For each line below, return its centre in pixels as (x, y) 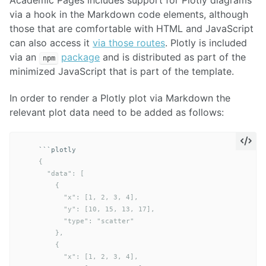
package (81, 57)
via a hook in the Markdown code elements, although (129, 15)
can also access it (51, 43)
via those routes (129, 43)
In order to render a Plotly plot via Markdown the (120, 98)
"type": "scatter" (78, 221)
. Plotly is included (206, 43)
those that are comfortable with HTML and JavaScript (132, 29)
